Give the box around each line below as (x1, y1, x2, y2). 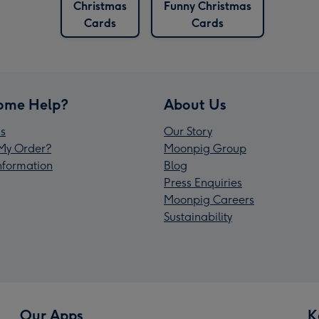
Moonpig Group (164, 141, 246, 155)
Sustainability (164, 209, 232, 224)
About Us (164, 95, 226, 113)
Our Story (164, 124, 212, 138)
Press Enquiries (164, 175, 242, 189)
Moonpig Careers (164, 192, 254, 206)
